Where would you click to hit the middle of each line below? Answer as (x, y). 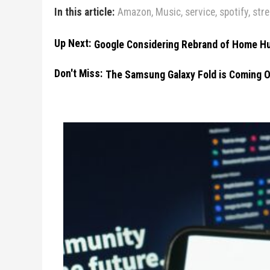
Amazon (134, 12)
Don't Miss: (78, 74)
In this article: (84, 12)
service (200, 12)
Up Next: (73, 43)
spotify (234, 12)
